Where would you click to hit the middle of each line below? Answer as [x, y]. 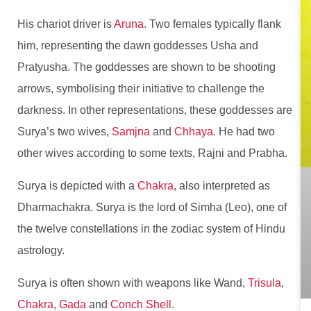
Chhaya [194, 132]
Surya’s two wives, [65, 132]
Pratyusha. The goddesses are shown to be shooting [146, 67]
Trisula [264, 283]
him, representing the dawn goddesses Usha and [138, 46]
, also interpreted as [222, 186]
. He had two [244, 132]
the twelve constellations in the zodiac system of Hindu [151, 229]
